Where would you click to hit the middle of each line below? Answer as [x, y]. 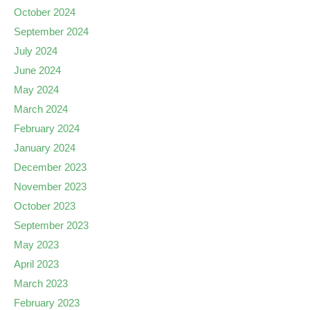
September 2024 [51, 31]
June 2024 [37, 70]
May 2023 [36, 245]
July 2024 [36, 51]
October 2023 [45, 206]
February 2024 [47, 128]
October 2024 [45, 12]
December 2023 [50, 167]
